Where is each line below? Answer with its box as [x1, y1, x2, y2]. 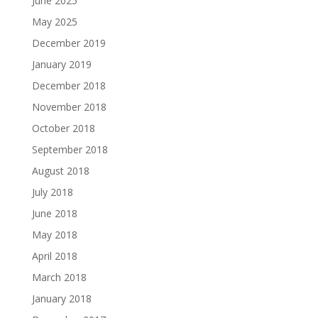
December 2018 [31, 78, 106, 92]
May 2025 [31, 14, 77, 28]
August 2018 [31, 163, 89, 177]
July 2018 [31, 185, 73, 199]
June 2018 [31, 206, 77, 220]
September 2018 [31, 142, 108, 156]
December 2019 [31, 35, 106, 50]
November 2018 [31, 99, 106, 114]
